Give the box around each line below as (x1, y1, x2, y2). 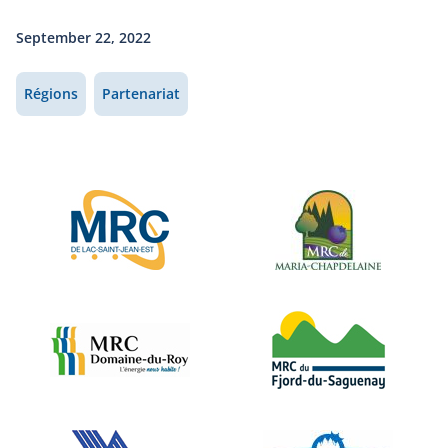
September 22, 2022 (16, 28, 151, 47)
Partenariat (102, 84, 180, 103)
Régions (24, 84, 78, 103)
